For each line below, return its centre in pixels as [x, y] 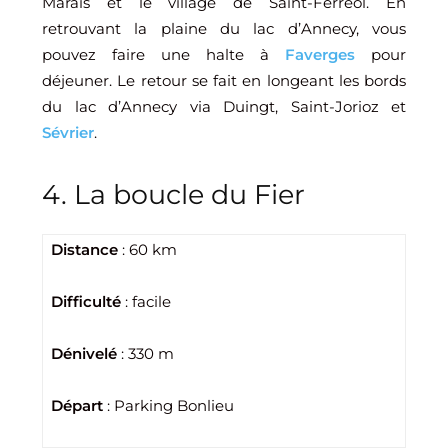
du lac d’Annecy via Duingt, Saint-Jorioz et [224, 106]
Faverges [320, 54]
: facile [146, 301]
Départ [77, 405]
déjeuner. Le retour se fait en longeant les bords [224, 80]
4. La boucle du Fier [173, 194]
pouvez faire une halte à [163, 54]
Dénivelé [84, 353]
